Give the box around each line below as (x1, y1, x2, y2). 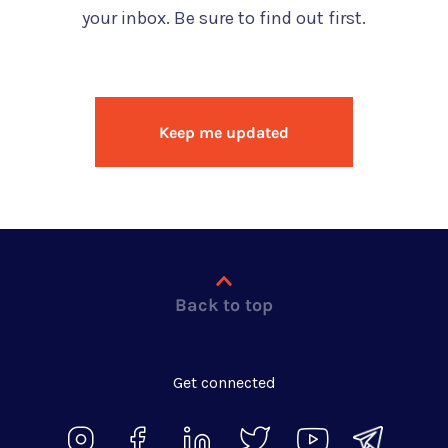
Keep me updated (159, 123, 289, 143)
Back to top (175, 294, 273, 317)
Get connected (172, 373, 276, 393)
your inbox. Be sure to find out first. (82, 7, 366, 30)
